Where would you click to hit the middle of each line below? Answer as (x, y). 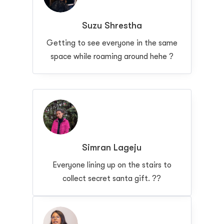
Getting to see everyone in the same (112, 43)
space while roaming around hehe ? (112, 56)
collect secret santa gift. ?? (112, 178)
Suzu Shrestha (112, 25)
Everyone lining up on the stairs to (112, 165)
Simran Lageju (112, 147)
